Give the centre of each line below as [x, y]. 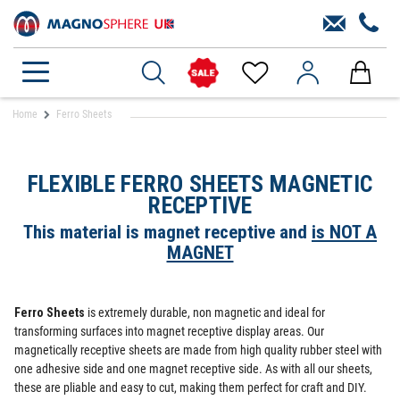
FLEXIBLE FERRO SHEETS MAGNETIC [200, 184]
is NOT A [344, 232]
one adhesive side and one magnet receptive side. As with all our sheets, [193, 369]
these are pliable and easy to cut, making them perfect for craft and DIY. [191, 387]
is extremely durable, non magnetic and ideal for [205, 312]
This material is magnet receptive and [167, 232]
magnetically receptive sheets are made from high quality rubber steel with [198, 350]
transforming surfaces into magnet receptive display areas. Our [169, 331]
